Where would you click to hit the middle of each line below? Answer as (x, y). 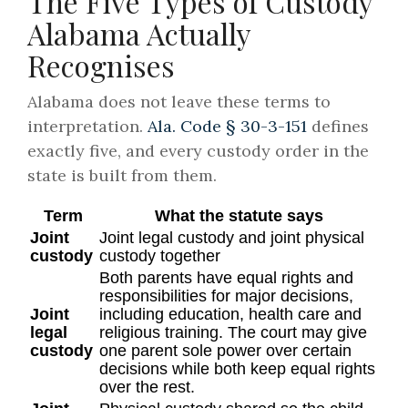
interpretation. (87, 127)
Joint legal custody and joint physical (232, 238)
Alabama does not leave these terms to (179, 102)
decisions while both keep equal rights (237, 369)
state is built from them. (122, 176)
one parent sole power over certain (225, 351)
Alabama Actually (139, 34)
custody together (160, 256)
